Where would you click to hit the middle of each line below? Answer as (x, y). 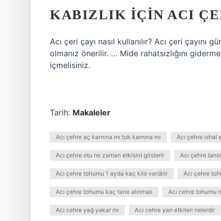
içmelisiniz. (70, 65)
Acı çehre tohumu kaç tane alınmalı (104, 192)
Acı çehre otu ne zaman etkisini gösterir (110, 155)
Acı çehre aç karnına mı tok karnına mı (108, 137)
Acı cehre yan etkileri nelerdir (175, 210)
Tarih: (61, 112)
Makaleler (92, 112)
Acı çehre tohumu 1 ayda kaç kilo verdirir (112, 173)
